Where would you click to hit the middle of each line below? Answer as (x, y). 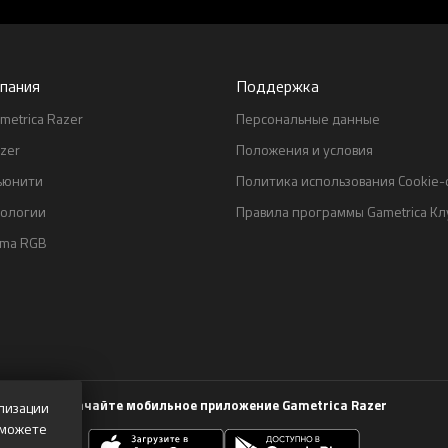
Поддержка (278, 86)
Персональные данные (308, 118)
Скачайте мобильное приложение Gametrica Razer (224, 405)
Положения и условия (305, 149)
